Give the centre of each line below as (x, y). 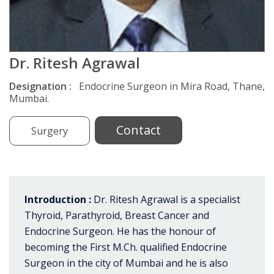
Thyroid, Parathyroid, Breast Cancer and (117, 216)
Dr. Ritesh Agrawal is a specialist (166, 200)
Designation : (43, 86)
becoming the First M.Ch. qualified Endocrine (126, 247)
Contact (139, 130)
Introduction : (58, 200)
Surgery (50, 131)
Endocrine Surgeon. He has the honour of (120, 231)
